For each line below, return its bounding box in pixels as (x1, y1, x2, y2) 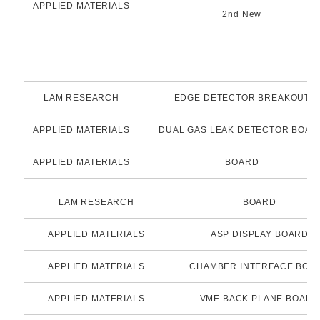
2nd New (222, 9, 262, 20)
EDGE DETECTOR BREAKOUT (174, 93, 311, 104)
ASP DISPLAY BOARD (210, 229, 309, 240)
